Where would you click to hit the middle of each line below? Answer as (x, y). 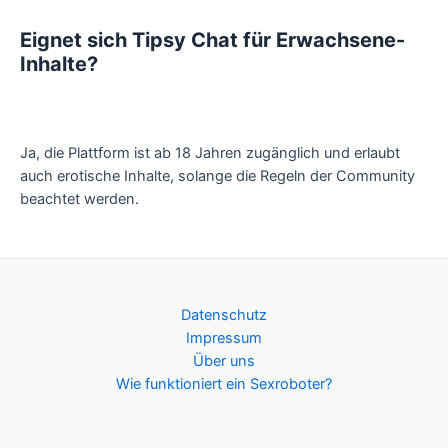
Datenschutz (224, 315)
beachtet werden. (79, 199)
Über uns (224, 361)
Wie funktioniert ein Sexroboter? (224, 384)
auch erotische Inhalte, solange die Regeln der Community (217, 176)
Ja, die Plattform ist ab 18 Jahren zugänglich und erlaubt (210, 153)
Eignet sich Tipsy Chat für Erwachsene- (212, 40)
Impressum (224, 338)
